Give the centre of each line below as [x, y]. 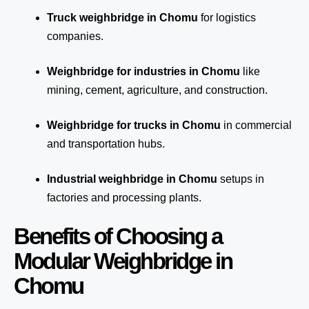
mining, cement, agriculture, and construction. [157, 90]
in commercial [256, 125]
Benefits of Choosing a [118, 236]
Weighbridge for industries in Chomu [143, 71]
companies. [75, 36]
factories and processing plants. [124, 198]
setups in [241, 179]
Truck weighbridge [96, 18]
